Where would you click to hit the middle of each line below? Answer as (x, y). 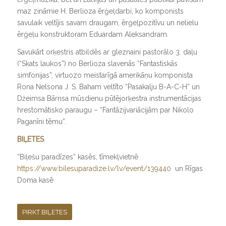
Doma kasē (35, 180)
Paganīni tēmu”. (41, 121)
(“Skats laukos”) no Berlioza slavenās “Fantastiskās (97, 63)
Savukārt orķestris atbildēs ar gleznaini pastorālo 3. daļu (107, 52)
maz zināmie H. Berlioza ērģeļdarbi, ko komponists (100, 11)
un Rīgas (189, 168)
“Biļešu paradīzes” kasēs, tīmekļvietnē (77, 157)
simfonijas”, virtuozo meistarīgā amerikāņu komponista (105, 75)
